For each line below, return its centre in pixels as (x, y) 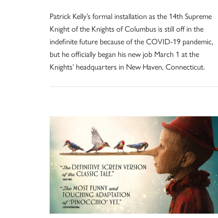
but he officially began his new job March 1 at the (124, 54)
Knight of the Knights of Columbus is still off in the (127, 29)
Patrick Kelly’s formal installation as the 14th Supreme (131, 16)
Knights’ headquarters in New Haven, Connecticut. (127, 67)
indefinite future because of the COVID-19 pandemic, (131, 41)
